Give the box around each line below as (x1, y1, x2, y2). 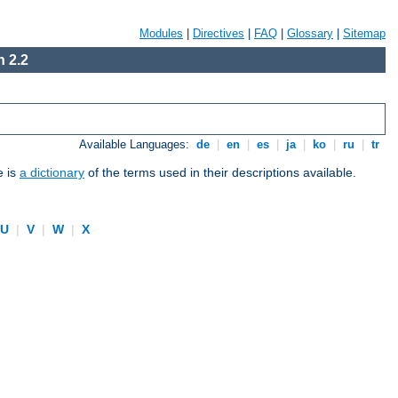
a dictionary (20, 165, 84, 180)
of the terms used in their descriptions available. (84, 165, 356, 180)
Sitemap (343, 27, 386, 40)
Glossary (287, 27, 333, 40)
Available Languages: (79, 138, 194, 152)
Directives (193, 27, 244, 40)
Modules (139, 27, 183, 40)
